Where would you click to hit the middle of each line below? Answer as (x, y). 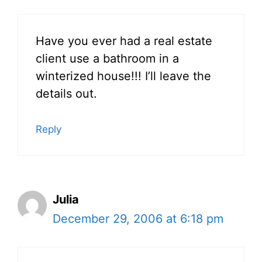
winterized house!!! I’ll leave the (123, 76)
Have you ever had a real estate (124, 41)
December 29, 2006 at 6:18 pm (138, 219)
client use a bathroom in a (107, 59)
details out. (66, 94)
